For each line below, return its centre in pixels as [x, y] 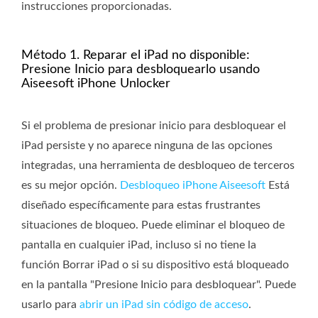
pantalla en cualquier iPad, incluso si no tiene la [139, 245]
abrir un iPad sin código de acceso [164, 305]
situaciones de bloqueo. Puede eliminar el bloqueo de [153, 225]
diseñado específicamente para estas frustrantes [141, 205]
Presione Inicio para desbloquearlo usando [141, 70]
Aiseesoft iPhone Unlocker [96, 84]
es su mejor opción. [71, 186]
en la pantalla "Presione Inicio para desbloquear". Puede [159, 285]
